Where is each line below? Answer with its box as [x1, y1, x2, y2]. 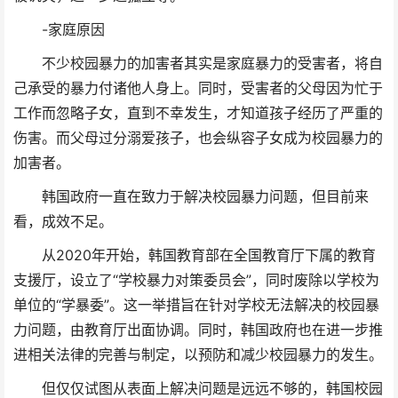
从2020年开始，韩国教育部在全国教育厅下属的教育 [13, 247, 376, 265]
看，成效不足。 [13, 213, 113, 231]
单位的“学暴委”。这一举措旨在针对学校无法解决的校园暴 [13, 297, 379, 314]
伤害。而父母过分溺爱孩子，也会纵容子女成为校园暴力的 [13, 130, 383, 147]
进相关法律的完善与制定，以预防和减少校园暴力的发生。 [13, 346, 383, 364]
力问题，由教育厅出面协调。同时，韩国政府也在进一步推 [13, 322, 383, 339]
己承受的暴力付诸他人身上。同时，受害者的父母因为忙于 [13, 80, 383, 98]
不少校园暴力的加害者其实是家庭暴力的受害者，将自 [13, 55, 383, 73]
